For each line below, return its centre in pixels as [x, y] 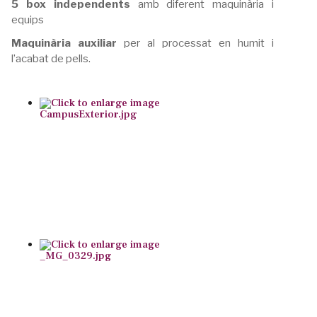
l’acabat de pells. [53, 58]
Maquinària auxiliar [64, 43]
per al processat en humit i [196, 43]
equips [28, 19]
